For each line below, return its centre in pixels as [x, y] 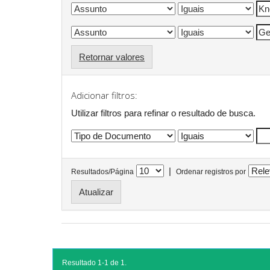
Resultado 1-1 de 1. [94, 263]
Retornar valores [112, 57]
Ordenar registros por [211, 172]
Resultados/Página [102, 172]
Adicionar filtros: [104, 95]
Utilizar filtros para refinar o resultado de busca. [163, 113]
